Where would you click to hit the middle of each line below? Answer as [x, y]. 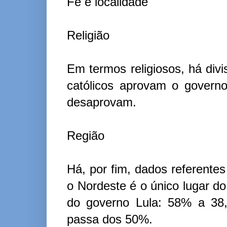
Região [86, 136]
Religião [88, 35]
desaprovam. [102, 102]
